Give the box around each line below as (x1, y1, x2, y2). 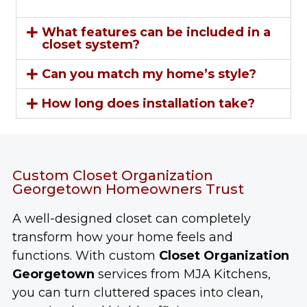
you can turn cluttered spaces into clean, (12, 285, 263, 301)
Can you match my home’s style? (41, 66, 256, 82)
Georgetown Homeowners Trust (12, 181, 244, 198)
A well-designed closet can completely (12, 211, 251, 227)
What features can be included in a (41, 25, 271, 40)
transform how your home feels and (12, 230, 233, 245)
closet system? (41, 37, 140, 53)
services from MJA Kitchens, (95, 267, 271, 282)
